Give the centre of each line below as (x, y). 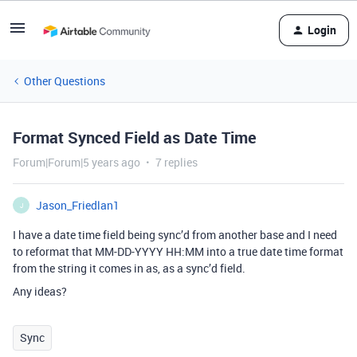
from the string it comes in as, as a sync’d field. (129, 268)
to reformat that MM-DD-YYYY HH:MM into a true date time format (178, 251)
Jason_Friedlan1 (78, 205)
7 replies (177, 162)
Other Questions (65, 81)
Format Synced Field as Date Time (135, 137)
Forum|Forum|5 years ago (76, 162)
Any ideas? (40, 291)
